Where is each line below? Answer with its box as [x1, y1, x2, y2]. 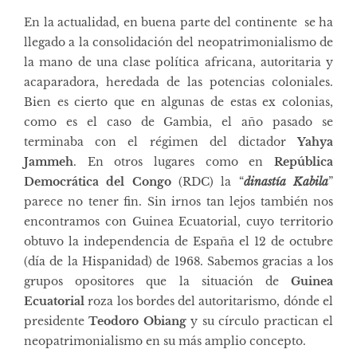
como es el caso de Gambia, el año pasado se [24, 114, 333, 129]
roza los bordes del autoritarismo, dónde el [84, 293, 333, 308]
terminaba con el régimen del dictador [24, 134, 297, 149]
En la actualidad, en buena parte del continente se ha [24, 14, 333, 29]
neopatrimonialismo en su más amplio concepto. [24, 333, 306, 348]
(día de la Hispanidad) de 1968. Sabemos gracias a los [24, 253, 333, 269]
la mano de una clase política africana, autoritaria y [24, 54, 333, 69]
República [274, 154, 333, 169]
